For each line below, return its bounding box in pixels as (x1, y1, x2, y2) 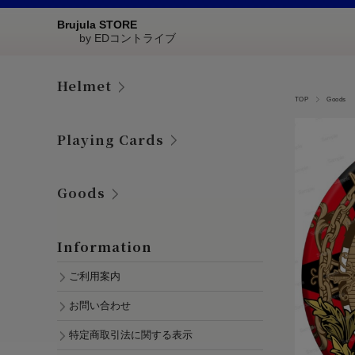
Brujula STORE (57, 18, 137, 31)
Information (57, 237, 152, 257)
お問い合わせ (69, 300, 131, 312)
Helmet (57, 76, 112, 95)
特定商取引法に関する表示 (69, 330, 193, 342)
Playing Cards (57, 129, 164, 149)
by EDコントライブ (57, 32, 176, 44)
